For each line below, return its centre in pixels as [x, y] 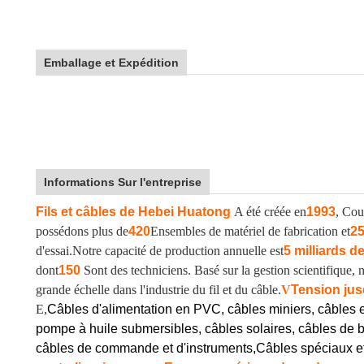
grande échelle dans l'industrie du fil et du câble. [158, 290]
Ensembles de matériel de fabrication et [250, 231]
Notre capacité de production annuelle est [178, 251]
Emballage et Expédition [111, 63]
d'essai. [54, 251]
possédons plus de [82, 231]
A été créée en [270, 212]
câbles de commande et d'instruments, [146, 348]
